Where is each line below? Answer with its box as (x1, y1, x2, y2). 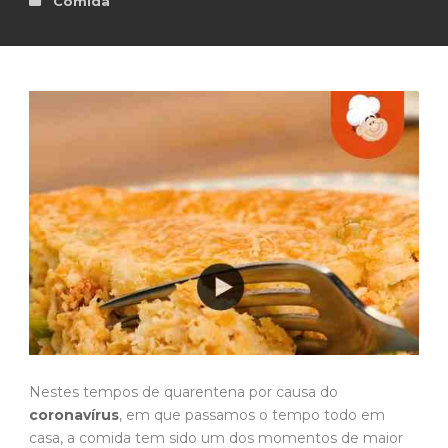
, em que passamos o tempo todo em (119, 406, 385, 425)
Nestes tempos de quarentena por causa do (29, 383, 338, 402)
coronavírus (29, 406, 119, 425)
